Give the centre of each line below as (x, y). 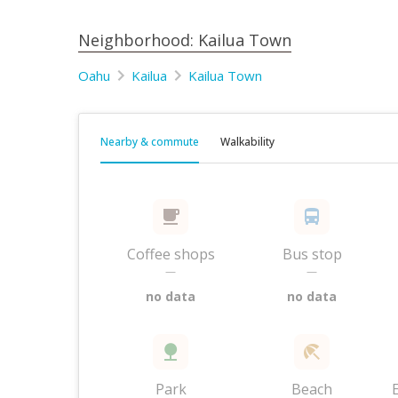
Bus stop (312, 254)
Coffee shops (171, 254)
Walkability (247, 142)
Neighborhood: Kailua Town (185, 40)
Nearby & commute (150, 142)
